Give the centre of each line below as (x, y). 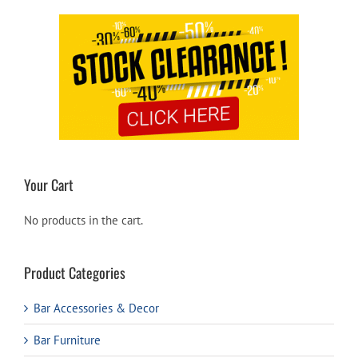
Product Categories (75, 272)
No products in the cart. (84, 220)
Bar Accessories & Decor (96, 308)
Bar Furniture (67, 340)
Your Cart (49, 184)
